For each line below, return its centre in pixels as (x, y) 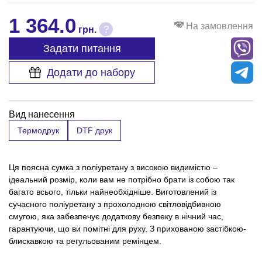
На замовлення (218, 26)
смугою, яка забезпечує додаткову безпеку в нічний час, (116, 217)
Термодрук (38, 131)
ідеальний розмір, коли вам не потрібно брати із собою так (122, 180)
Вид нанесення (42, 115)
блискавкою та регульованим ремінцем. (86, 241)
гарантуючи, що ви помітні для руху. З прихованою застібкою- (127, 229)
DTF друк (94, 131)
